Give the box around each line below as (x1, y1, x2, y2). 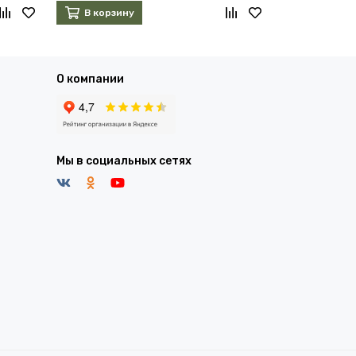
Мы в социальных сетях (56, 154, 192, 168)
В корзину (83, 7, 134, 19)
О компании (56, 72, 124, 87)
